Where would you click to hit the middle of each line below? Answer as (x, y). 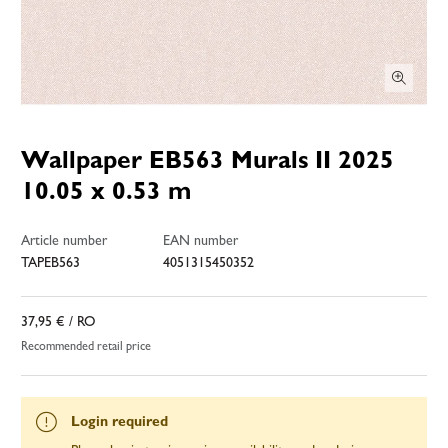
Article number (64, 241)
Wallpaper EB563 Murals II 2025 (207, 163)
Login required (119, 422)
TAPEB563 (50, 263)
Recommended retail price (86, 347)
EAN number (201, 241)
